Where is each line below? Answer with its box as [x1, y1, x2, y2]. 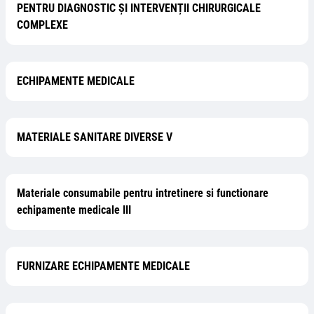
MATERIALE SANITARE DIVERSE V [17, 130, 172, 144]
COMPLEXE [17, 18, 68, 32]
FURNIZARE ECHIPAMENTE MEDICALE [17, 259, 190, 273]
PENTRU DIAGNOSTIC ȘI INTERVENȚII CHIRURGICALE [17, 1, 261, 15]
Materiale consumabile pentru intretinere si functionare [17, 186, 268, 200]
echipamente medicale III [17, 203, 131, 217]
